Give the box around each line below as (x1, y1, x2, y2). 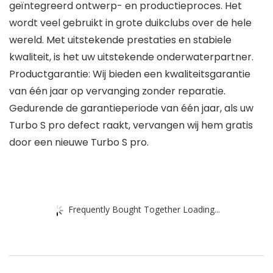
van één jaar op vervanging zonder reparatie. (9, 84, 225, 99)
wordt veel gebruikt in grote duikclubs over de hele (9, 16, 252, 30)
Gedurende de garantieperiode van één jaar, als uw (9, 101, 253, 116)
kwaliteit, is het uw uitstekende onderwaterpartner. (9, 50, 253, 65)
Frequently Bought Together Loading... (68, 203, 220, 215)
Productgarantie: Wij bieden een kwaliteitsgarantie (9, 67, 250, 82)
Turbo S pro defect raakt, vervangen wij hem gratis (9, 118, 253, 133)
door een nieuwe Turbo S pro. (9, 135, 149, 150)
